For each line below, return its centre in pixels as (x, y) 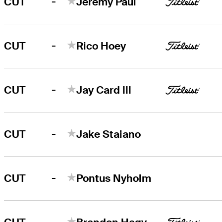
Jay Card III (104, 90)
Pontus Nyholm (114, 178)
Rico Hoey (101, 46)
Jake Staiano (109, 134)
